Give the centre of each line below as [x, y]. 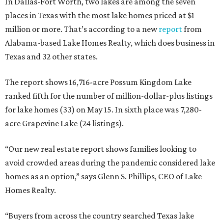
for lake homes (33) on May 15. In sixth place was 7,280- [103, 110]
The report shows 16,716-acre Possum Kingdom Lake [98, 82]
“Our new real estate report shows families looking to [101, 149]
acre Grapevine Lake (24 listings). [64, 123]
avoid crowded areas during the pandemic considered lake [110, 163]
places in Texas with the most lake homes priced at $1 [100, 15]
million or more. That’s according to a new [82, 29]
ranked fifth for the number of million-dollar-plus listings [109, 96]
